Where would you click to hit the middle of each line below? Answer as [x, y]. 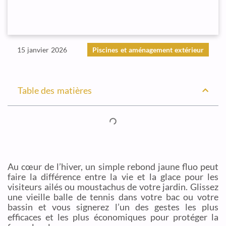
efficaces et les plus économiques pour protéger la [113, 217]
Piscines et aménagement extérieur [148, 50]
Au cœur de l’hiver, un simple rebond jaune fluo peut [113, 166]
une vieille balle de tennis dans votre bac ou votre [113, 197]
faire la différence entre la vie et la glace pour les [113, 177]
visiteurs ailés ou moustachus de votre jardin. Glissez [113, 187]
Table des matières [55, 90]
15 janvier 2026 [42, 50]
